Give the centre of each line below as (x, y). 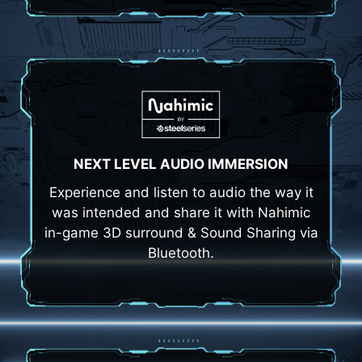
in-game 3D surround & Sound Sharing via (181, 233)
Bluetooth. (181, 253)
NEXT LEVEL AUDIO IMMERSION (181, 164)
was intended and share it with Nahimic (181, 213)
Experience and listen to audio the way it (181, 193)
